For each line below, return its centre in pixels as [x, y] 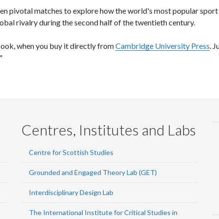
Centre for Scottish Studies [71, 152]
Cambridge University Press [163, 46]
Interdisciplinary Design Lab [71, 192]
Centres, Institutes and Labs [109, 130]
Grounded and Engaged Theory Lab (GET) [93, 172]
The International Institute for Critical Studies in [103, 212]
